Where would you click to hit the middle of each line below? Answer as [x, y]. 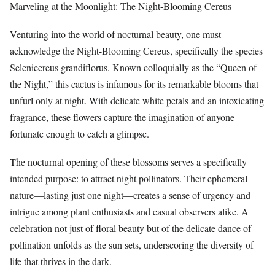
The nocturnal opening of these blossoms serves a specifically [128, 162]
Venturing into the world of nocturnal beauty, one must [115, 34]
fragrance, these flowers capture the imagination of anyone [122, 117]
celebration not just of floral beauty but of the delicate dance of [130, 228]
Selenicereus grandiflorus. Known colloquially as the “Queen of [133, 68]
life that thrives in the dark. [61, 261]
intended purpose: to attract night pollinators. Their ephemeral [129, 179]
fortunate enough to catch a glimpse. [79, 134]
